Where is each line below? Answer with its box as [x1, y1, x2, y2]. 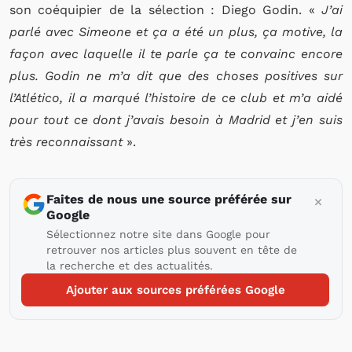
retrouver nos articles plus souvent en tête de [46, 244, 297, 256]
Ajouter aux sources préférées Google [65, 283, 285, 297]
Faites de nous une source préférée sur [46, 192, 291, 207]
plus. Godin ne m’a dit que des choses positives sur [9, 68, 343, 83]
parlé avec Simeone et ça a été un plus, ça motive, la [9, 24, 343, 39]
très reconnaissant [9, 134, 123, 149]
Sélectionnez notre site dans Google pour [46, 228, 270, 240]
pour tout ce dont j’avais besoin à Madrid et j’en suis [9, 112, 343, 127]
